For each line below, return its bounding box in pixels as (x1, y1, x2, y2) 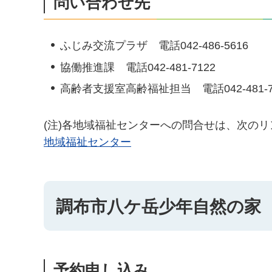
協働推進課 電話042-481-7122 (60, 61, 216, 73)
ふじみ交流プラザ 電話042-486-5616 (60, 39, 248, 52)
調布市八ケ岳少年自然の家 (56, 197, 261, 217)
